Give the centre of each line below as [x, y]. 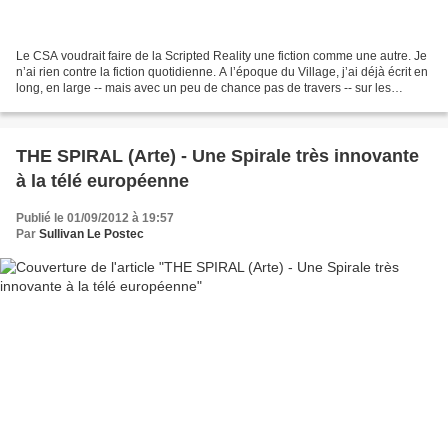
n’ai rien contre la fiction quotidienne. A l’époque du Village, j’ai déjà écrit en [222, 72]
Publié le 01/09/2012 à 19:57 [95, 218]
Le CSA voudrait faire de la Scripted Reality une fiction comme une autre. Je [221, 56]
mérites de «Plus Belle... [81, 104]
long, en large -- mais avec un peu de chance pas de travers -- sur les [203, 88]
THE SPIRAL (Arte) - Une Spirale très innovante [217, 156]
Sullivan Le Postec [91, 234]
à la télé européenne [102, 181]
